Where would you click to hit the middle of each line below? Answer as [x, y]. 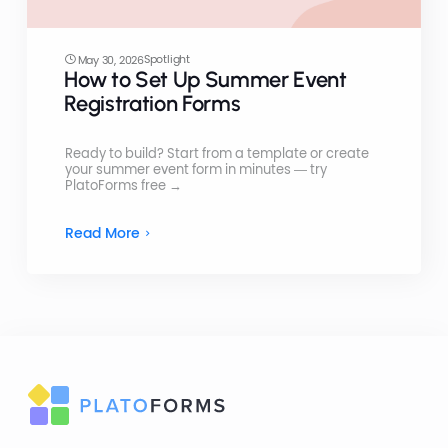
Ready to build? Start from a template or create [216, 153]
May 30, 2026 [110, 59]
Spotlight [166, 58]
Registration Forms [152, 103]
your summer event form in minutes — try [195, 169]
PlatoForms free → [123, 185]
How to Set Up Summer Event [205, 79]
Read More [102, 232]
